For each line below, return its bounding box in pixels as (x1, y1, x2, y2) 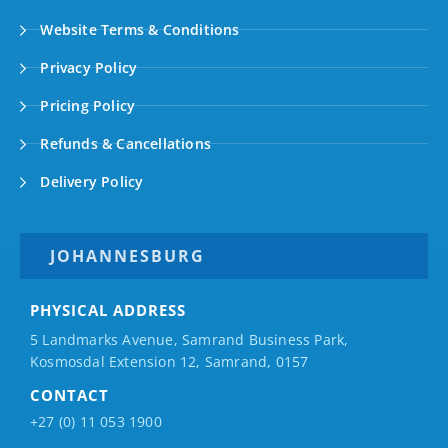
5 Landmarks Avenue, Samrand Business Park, (30, 329, 349, 349)
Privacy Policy (36, 57, 138, 77)
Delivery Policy (36, 171, 144, 191)
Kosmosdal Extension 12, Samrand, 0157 (30, 351, 309, 371)
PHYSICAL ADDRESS (30, 299, 186, 320)
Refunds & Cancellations (36, 133, 212, 153)
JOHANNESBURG (50, 244, 205, 267)
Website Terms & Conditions (36, 19, 240, 39)
